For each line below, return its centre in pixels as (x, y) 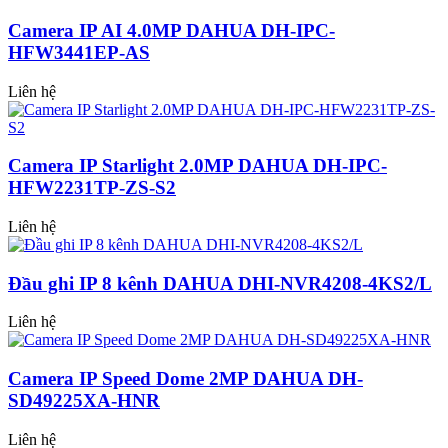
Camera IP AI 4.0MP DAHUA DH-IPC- (171, 30)
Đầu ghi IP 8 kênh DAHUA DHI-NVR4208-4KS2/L (220, 283)
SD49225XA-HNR (84, 401)
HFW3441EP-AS (79, 52)
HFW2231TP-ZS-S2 (92, 188)
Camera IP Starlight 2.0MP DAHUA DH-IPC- (197, 166)
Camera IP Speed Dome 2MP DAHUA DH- (185, 379)
